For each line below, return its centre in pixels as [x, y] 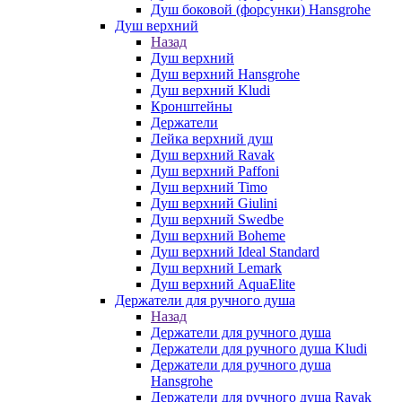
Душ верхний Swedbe [217, 219]
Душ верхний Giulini [214, 203]
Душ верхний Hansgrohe [225, 74]
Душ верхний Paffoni [215, 171]
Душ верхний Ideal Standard [235, 252]
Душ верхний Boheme [218, 236]
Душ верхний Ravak [213, 155]
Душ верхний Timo [209, 187]
